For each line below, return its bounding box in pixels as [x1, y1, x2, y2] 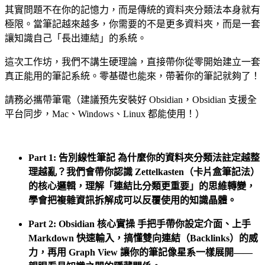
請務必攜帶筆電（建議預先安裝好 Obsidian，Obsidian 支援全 [5, 95, 257, 105]
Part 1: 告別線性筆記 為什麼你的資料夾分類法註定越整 [28, 153, 260, 163]
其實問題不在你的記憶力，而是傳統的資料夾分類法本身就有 [5, 5, 260, 15]
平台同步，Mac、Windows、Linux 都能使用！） [5, 109, 205, 119]
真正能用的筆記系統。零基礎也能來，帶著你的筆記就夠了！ [5, 71, 260, 82]
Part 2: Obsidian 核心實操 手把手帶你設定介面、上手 [28, 219, 251, 230]
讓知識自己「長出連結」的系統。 [5, 33, 147, 44]
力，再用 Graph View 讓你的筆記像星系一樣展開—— [28, 247, 253, 258]
